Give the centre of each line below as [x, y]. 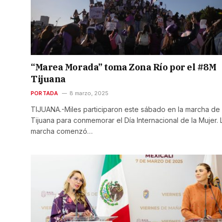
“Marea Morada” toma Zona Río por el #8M [124, 67]
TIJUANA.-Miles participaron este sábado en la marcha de [125, 109]
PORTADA [45, 93]
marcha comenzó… [62, 131]
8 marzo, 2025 [89, 93]
